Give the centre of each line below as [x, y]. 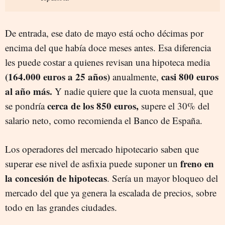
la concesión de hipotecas [56, 178]
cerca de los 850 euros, [92, 105]
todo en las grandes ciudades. [61, 207]
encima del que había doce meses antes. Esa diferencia [108, 47]
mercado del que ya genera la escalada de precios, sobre [111, 192]
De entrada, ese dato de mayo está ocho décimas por [104, 33]
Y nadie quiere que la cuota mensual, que [133, 91]
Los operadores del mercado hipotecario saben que [102, 149]
